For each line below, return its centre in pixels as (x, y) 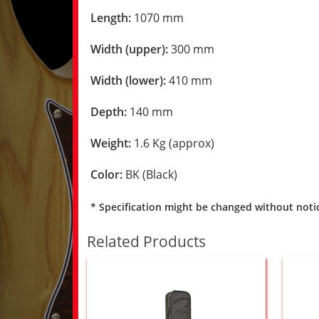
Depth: (109, 111)
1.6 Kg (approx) (174, 143)
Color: (106, 174)
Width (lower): (128, 80)
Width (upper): (129, 49)
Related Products (146, 241)
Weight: (111, 143)
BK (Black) (151, 174)
